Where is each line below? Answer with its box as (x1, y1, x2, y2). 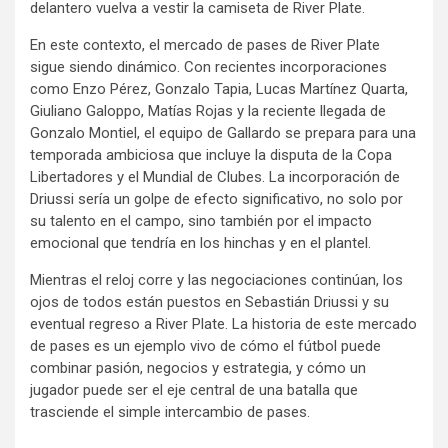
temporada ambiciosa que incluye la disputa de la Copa (30, 146, 392, 165)
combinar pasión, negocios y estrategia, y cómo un (30, 359, 366, 378)
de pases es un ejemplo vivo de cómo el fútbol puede (30, 337, 381, 356)
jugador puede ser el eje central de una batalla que (30, 381, 358, 400)
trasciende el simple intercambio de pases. (30, 403, 310, 422)
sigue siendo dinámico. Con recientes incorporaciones (30, 58, 387, 77)
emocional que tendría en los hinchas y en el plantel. (30, 234, 371, 253)
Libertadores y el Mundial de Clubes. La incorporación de (30, 168, 400, 187)
